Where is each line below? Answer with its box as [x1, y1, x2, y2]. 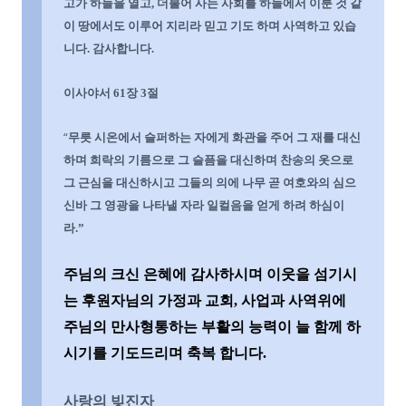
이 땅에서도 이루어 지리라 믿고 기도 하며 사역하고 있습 [63, 19, 356, 33]
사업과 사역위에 [241, 293, 346, 308]
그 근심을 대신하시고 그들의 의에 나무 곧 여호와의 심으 [63, 176, 356, 189]
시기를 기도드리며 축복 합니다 [63, 345, 263, 361]
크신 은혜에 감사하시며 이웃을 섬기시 [111, 266, 357, 282]
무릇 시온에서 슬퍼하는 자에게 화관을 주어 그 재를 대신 [68, 130, 361, 144]
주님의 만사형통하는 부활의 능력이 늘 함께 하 [63, 319, 361, 334]
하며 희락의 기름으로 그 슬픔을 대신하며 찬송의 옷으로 [63, 153, 353, 167]
